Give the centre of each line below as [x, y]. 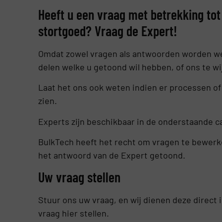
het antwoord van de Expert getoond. [111, 155]
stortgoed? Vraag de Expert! [108, 30]
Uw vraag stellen [79, 177]
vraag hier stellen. [73, 213]
